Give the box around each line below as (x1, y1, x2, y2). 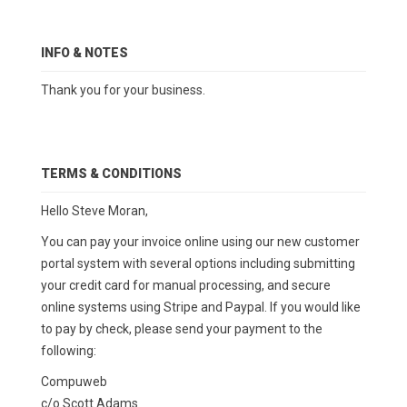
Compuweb (40, 374, 107, 390)
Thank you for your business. (40, 83, 205, 98)
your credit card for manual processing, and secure (40, 278, 331, 293)
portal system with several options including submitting (40, 256, 355, 272)
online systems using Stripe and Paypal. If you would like (40, 300, 361, 315)
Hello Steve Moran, (40, 203, 148, 219)
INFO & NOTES (40, 45, 128, 61)
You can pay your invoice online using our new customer (40, 234, 360, 250)
